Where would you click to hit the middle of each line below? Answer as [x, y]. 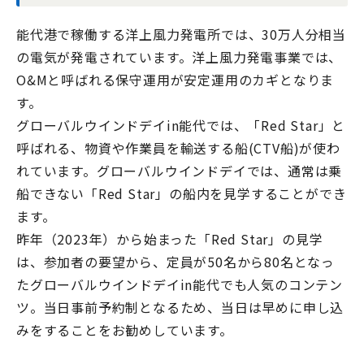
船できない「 [57, 193]
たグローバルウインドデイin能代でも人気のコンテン [180, 284]
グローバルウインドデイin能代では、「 [139, 125]
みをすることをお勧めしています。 [125, 329]
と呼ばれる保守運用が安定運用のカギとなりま [191, 79]
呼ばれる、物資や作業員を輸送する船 [132, 147]
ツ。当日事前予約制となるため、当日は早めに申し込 [180, 307]
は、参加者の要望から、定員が [112, 261]
